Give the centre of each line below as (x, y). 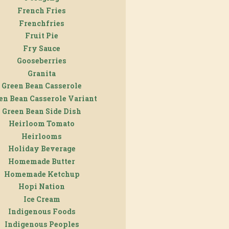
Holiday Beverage (42, 149)
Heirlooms (42, 136)
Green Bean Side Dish (42, 111)
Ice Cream (42, 199)
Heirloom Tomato (42, 124)
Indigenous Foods (42, 212)
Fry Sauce (42, 48)
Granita (42, 73)
